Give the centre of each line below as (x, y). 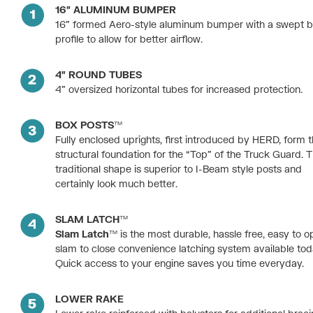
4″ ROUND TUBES (99, 75)
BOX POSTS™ (89, 125)
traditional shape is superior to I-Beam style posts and (179, 169)
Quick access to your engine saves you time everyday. (180, 263)
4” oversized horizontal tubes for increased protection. (179, 89)
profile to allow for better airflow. (129, 39)
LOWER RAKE (90, 299)
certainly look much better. (117, 184)
